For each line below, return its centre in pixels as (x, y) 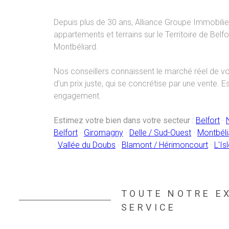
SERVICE (149, 207)
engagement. (77, 96)
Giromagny (104, 133)
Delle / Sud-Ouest (160, 133)
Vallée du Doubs (87, 145)
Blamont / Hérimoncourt (165, 145)
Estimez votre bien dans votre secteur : (124, 120)
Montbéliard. (76, 47)
